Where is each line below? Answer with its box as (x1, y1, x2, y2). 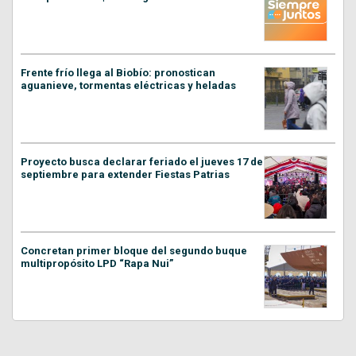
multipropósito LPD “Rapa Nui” (21, 257, 173, 270)
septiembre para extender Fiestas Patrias (21, 168, 230, 181)
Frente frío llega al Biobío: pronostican (21, 67, 215, 79)
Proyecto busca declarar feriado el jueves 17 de (21, 156, 263, 168)
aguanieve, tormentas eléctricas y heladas (21, 79, 236, 92)
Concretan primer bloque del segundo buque (21, 245, 247, 257)
